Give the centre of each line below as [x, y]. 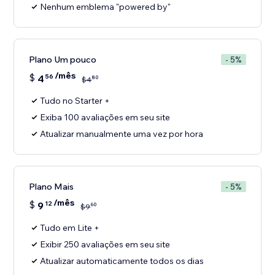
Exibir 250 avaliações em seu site [105, 245]
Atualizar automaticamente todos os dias [122, 261]
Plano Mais [52, 187]
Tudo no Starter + [75, 101]
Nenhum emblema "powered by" [106, 7]
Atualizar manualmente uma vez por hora [122, 134]
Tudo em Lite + [70, 228]
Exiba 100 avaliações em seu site [105, 118]
